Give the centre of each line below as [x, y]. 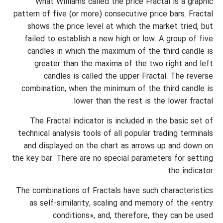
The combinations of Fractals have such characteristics [114, 191]
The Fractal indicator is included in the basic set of [121, 121]
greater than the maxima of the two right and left [124, 64]
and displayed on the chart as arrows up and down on [118, 146]
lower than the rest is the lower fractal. [143, 102]
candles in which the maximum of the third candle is [120, 52]
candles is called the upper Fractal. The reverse [128, 77]
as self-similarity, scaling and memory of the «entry [121, 204]
